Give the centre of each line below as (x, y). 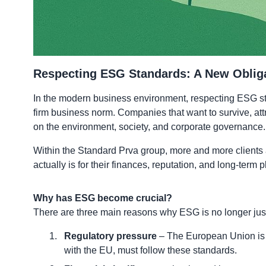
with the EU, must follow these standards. (151, 250)
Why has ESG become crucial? (103, 198)
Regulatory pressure (110, 236)
